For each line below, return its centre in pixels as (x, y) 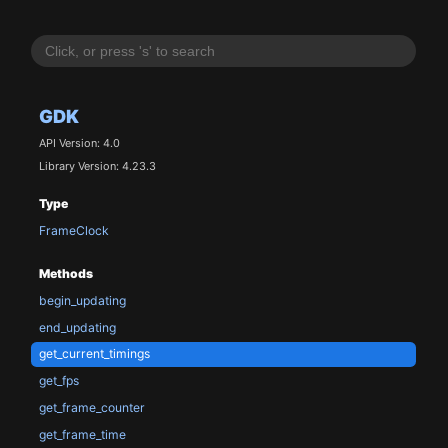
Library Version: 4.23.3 (97, 165)
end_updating (77, 327)
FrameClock (73, 231)
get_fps (58, 381)
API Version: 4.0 (79, 143)
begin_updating (82, 300)
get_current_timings (94, 354)
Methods (65, 273)
